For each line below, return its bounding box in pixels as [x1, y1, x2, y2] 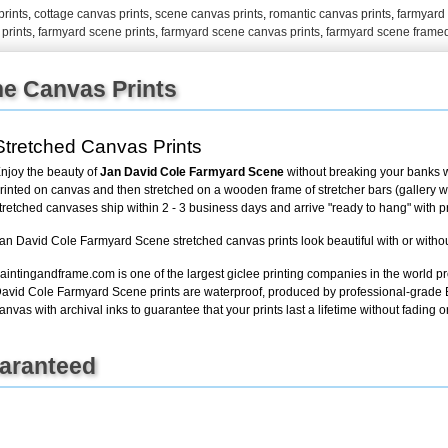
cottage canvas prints [34, 6, 149, 21]
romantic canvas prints [269, 6, 391, 21]
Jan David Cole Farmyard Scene [100, 164, 284, 179]
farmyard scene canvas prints [161, 24, 320, 39]
